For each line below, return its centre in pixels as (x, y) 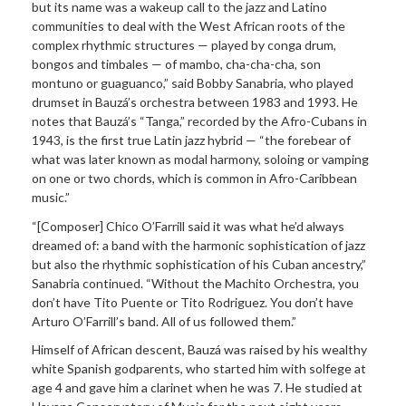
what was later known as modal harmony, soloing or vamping (200, 159)
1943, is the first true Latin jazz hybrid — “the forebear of (191, 140)
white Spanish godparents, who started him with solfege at (199, 369)
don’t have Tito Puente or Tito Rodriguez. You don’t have (193, 302)
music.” (51, 198)
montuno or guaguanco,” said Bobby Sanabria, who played (193, 83)
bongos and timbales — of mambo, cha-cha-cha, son (176, 64)
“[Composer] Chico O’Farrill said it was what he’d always (188, 226)
